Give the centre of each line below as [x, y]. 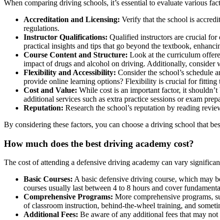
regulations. [41, 28]
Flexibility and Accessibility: [70, 72]
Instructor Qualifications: [66, 37]
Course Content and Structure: [76, 55]
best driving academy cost [137, 143]
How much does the [45, 143]
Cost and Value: [50, 90]
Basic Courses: [48, 179]
